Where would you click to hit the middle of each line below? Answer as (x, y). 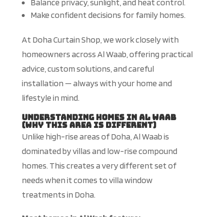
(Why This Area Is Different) (89, 125)
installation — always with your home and (97, 83)
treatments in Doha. (58, 195)
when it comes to (76, 180)
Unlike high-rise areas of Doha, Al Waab (93, 137)
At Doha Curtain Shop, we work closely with (100, 40)
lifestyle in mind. (50, 98)
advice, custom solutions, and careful (88, 69)
